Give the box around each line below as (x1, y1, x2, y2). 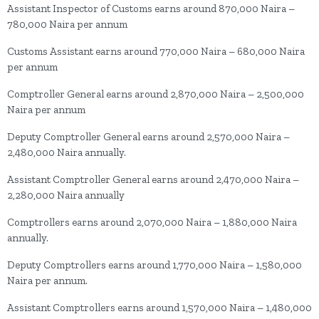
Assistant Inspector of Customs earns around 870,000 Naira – (7, 2, 295, 15)
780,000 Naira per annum (7, 18, 127, 31)
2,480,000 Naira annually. (7, 146, 128, 159)
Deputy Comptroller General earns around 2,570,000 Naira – (7, 130, 290, 143)
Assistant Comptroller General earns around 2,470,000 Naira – (7, 173, 299, 186)
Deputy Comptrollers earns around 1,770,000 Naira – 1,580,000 (7, 258, 302, 271)
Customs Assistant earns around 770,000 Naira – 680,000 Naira (7, 45, 305, 58)
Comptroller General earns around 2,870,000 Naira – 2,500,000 (7, 88, 304, 100)
